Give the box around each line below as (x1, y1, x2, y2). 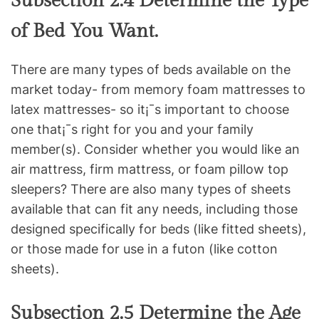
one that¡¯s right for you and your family (11, 122, 253, 137)
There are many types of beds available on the (11, 62, 291, 78)
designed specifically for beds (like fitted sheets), (11, 221, 306, 237)
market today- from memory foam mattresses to (11, 82, 305, 98)
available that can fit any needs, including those (11, 202, 298, 217)
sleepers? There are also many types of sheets (11, 182, 291, 197)
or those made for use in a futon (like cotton (11, 241, 278, 257)
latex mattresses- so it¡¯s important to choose (11, 102, 289, 117)
